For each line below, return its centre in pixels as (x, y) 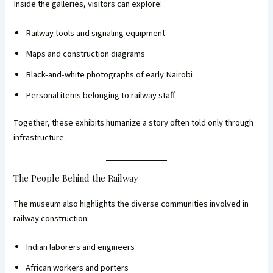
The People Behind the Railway (76, 178)
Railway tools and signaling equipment (96, 33)
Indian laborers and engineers (80, 247)
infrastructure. (40, 138)
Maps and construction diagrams (86, 54)
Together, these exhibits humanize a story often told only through (134, 123)
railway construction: (51, 218)
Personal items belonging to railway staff (101, 95)
